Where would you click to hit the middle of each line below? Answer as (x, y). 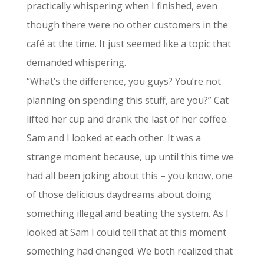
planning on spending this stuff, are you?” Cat (127, 100)
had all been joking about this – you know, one (129, 176)
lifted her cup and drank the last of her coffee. (127, 119)
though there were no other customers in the (127, 25)
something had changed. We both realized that (129, 251)
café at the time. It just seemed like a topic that (128, 44)
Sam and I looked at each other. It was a (113, 138)
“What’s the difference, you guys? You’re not (123, 81)
